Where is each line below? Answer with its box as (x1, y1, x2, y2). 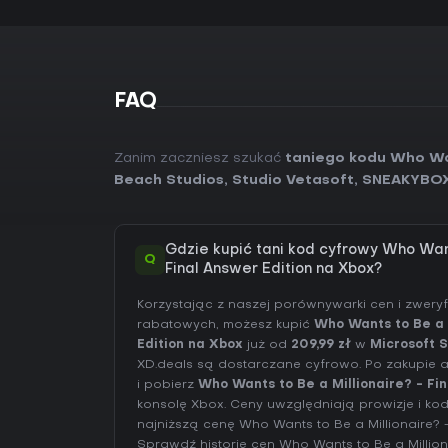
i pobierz (137, 379, 198, 391)
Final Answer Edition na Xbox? (165, 263, 382, 276)
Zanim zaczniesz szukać (114, 152, 285, 165)
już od (243, 339, 291, 351)
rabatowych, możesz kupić (137, 319, 314, 331)
